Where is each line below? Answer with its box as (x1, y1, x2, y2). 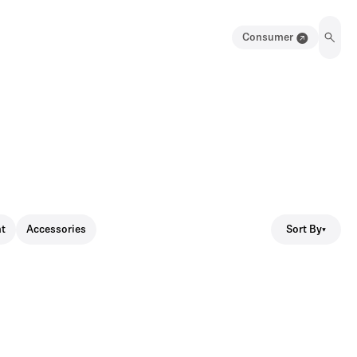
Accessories (26, 225, 86, 235)
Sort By (286, 224, 322, 235)
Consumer (242, 33, 293, 43)
